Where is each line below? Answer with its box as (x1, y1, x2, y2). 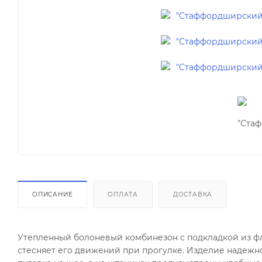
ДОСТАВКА (173, 190, 213, 198)
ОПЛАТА (108, 190, 139, 198)
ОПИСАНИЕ (32, 190, 73, 198)
